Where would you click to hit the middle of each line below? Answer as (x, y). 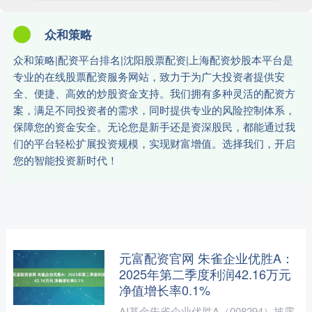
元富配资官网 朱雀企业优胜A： (206, 258)
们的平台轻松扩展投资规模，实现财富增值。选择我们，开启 (154, 143)
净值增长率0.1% (164, 290)
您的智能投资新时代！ (65, 160)
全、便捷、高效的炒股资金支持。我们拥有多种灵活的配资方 (154, 93)
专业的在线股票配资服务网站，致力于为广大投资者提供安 (149, 77)
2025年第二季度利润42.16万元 (205, 274)
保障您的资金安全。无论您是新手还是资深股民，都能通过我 (154, 127)
